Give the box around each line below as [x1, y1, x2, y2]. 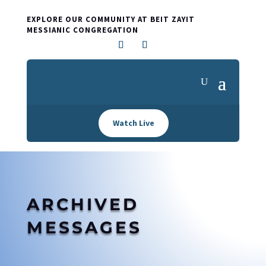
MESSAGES [26, 217, 142, 237]
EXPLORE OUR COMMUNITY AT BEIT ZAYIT [26, 14, 195, 24]
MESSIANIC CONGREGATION [26, 25, 138, 35]
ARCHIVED [26, 194, 139, 214]
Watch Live [112, 118, 154, 128]
